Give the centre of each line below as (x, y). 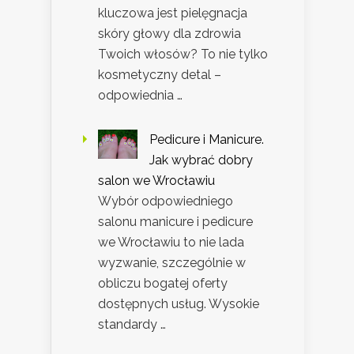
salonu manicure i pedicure (175, 221)
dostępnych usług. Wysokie (179, 303)
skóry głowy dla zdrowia (169, 33)
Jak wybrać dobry (201, 160)
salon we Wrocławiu (156, 180)
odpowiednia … (140, 95)
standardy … (132, 324)
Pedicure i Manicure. (207, 139)
